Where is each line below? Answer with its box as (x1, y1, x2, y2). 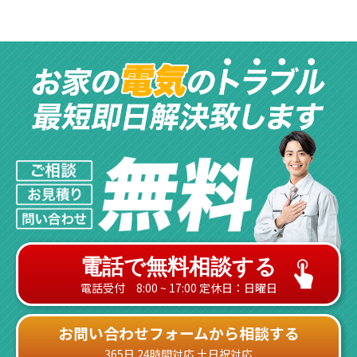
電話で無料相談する (80, 253, 277, 280)
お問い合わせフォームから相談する (57, 321, 300, 343)
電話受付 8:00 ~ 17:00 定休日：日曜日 (80, 280, 277, 296)
